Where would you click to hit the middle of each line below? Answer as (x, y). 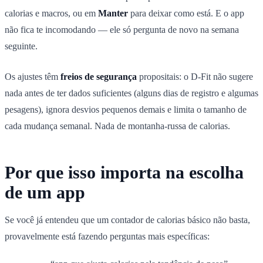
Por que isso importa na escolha (124, 172)
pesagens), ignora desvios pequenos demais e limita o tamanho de (126, 109)
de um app (45, 192)
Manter (113, 13)
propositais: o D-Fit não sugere (195, 76)
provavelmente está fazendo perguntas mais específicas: (107, 236)
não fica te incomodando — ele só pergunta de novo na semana (122, 29)
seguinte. (21, 46)
